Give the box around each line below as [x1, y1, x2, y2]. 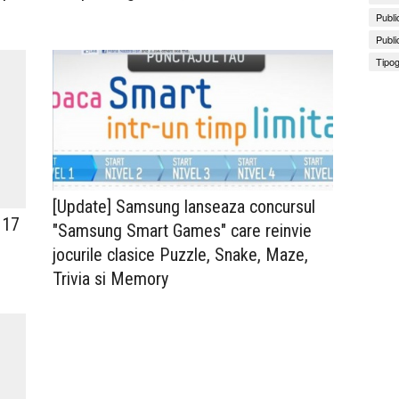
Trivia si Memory [53, 267, 168, 289]
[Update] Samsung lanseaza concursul [53, 195, 315, 217]
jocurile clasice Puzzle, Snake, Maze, [53, 243, 308, 265]
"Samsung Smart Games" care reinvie [53, 219, 312, 241]
